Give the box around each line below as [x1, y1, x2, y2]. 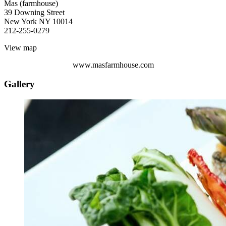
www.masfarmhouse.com [72, 60, 154, 69]
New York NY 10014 [4, 17, 73, 26]
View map [4, 43, 37, 52]
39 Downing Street [4, 8, 65, 17]
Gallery [4, 79, 35, 90]
